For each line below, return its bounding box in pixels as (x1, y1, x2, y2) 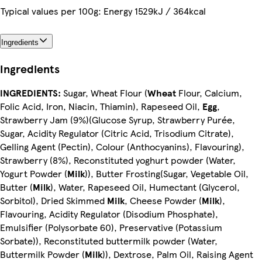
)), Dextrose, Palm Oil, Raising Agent (102, 247, 253, 261)
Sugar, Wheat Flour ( (61, 85, 147, 99)
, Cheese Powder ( (125, 193, 202, 207)
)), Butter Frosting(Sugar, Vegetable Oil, (85, 166, 249, 180)
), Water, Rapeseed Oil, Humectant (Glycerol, (50, 180, 240, 194)
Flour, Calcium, (176, 85, 242, 99)
